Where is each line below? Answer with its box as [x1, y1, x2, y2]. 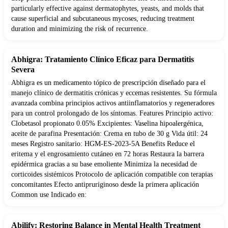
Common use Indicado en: [11, 191, 87, 199]
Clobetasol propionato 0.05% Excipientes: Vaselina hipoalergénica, [11, 120, 204, 128]
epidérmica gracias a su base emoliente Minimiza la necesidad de [11, 160, 197, 168]
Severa [11, 65, 35, 74]
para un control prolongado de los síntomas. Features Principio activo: [11, 109, 213, 118]
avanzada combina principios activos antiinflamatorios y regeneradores [11, 99, 214, 107]
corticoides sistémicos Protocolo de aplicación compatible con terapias [11, 170, 213, 179]
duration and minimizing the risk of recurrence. [11, 25, 148, 33]
